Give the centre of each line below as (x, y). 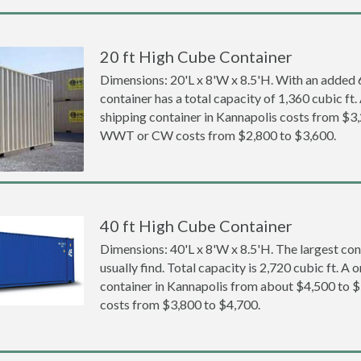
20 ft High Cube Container (197, 56)
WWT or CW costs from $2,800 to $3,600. (218, 135)
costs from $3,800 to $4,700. (180, 304)
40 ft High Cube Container (197, 226)
